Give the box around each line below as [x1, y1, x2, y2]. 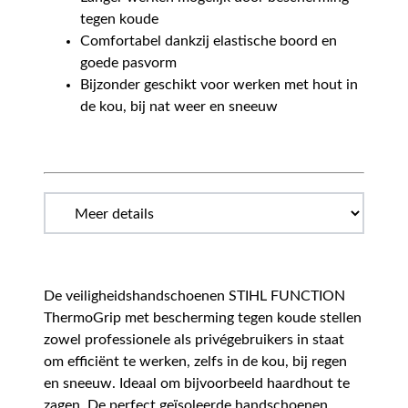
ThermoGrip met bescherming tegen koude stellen [44, 310, 362, 325]
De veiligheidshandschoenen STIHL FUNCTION [44, 288, 345, 303]
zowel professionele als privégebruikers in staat [44, 331, 344, 347]
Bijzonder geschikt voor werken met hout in [80, 76, 358, 92]
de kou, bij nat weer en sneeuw [80, 98, 278, 114]
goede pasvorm [80, 55, 177, 70]
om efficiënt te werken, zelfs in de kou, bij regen [44, 353, 347, 369]
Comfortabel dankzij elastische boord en [80, 33, 337, 48]
